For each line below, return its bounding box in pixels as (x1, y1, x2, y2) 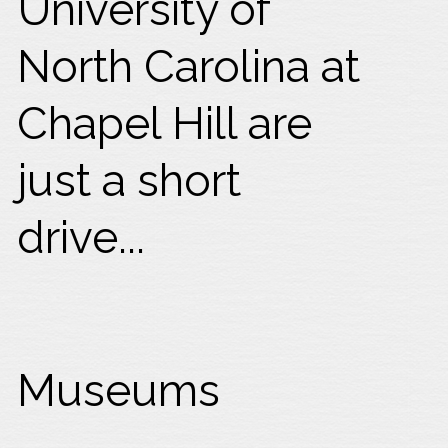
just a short (17, 153, 242, 206)
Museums (17, 364, 221, 417)
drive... (17, 210, 146, 263)
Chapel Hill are (17, 96, 313, 149)
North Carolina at (17, 39, 361, 92)
